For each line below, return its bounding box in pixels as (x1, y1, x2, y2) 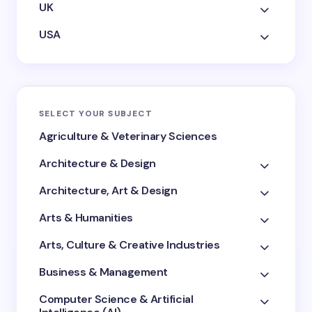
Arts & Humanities (39, 210, 133, 225)
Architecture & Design (39, 156, 156, 171)
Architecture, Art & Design (39, 183, 178, 198)
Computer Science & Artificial (39, 292, 194, 306)
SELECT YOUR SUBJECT (39, 108, 153, 119)
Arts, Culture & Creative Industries (39, 237, 220, 252)
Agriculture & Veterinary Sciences (39, 129, 217, 143)
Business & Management (39, 265, 168, 279)
